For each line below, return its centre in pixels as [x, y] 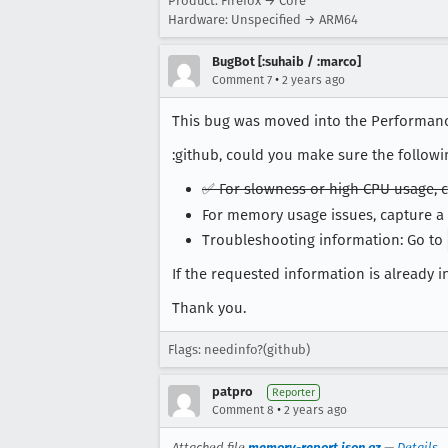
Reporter [293, 393]
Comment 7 [242, 79]
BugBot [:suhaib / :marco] [286, 61]
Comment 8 [243, 410]
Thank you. [209, 308]
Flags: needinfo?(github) [239, 350]
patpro [232, 392]
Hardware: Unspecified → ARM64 [263, 19]
